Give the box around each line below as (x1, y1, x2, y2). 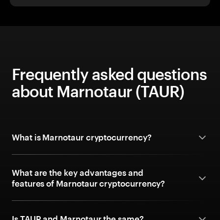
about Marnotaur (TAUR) (12, 82, 184, 100)
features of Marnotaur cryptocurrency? (12, 178, 165, 188)
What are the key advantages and (12, 167, 143, 177)
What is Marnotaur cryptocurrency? (12, 132, 152, 142)
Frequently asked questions (12, 65, 207, 83)
